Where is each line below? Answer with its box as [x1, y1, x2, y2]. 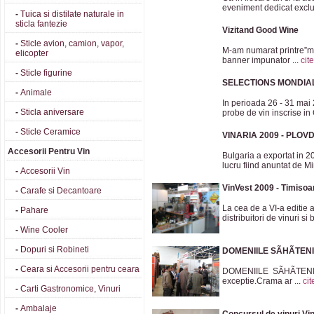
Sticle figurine [20, 68, 72, 78]
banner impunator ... [222, 55, 301, 65]
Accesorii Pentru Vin [8, 146, 90, 156]
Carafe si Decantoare [20, 186, 102, 196]
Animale [20, 88, 52, 97]
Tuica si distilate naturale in [20, 9, 124, 19]
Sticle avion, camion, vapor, [20, 39, 124, 48]
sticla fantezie [15, 19, 67, 29]
